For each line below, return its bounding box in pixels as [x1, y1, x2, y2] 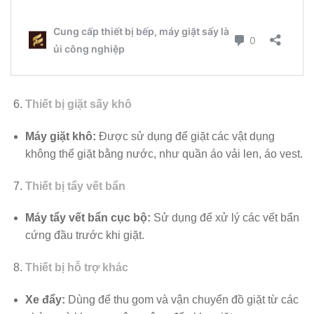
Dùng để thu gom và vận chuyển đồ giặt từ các [64, 293, 299, 306]
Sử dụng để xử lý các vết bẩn [150, 212, 299, 224]
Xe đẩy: [25, 293, 65, 306]
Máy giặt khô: [25, 130, 96, 142]
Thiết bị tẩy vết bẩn [25, 179, 125, 192]
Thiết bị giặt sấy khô [25, 97, 132, 110]
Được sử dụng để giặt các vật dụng [95, 130, 275, 142]
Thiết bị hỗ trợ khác [25, 261, 131, 274]
